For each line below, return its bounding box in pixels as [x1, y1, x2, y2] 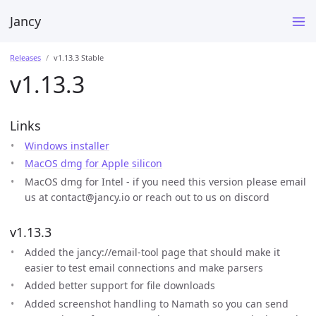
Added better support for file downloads [25, 279, 215, 292]
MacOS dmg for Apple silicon [25, 157, 162, 170]
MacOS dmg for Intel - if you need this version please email [25, 174, 306, 188]
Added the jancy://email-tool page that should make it [25, 245, 280, 259]
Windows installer [25, 138, 109, 152]
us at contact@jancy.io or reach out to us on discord [25, 190, 269, 204]
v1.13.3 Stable [54, 52, 104, 63]
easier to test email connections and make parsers [25, 260, 263, 274]
